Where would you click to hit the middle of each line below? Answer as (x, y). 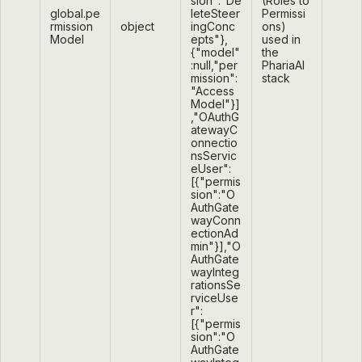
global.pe (75, 14)
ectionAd (215, 234)
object (137, 27)
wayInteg (215, 272)
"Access (213, 91)
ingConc (213, 27)
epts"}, (209, 40)
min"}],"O (216, 246)
